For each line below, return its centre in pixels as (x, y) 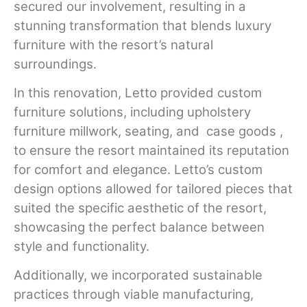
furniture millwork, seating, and (108, 131)
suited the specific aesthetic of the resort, (140, 208)
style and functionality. (82, 246)
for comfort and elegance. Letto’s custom (138, 169)
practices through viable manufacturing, (134, 295)
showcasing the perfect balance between (139, 227)
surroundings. (55, 64)
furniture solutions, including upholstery (132, 112)
